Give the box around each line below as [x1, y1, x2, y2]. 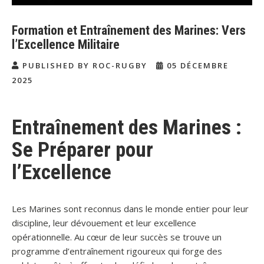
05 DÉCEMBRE [164, 60, 229, 71]
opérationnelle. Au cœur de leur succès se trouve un [12, 230, 222, 243]
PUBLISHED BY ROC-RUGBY [19, 60, 150, 71]
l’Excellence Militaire [12, 37, 120, 52]
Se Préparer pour [12, 137, 153, 162]
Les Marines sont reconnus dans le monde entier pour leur [12, 202, 249, 214]
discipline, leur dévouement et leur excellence [12, 216, 196, 229]
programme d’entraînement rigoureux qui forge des [12, 245, 222, 257]
